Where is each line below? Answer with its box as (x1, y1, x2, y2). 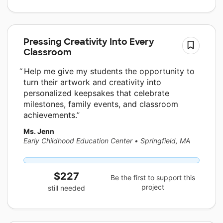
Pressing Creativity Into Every (23, 35, 154, 48)
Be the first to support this (111, 173, 196, 182)
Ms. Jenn (23, 127, 54, 136)
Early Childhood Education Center (23, 136, 132, 145)
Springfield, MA (140, 136, 190, 145)
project (141, 182, 165, 191)
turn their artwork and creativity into (23, 77, 161, 88)
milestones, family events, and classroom (23, 99, 178, 110)
